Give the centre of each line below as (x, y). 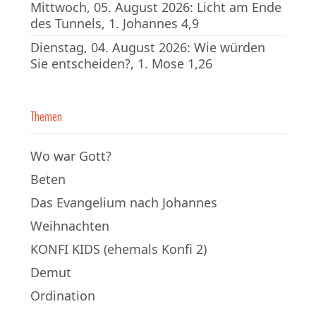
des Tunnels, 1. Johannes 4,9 (115, 23)
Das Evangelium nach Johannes (124, 202)
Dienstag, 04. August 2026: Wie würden (148, 47)
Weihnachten (70, 225)
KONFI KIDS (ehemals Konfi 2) (119, 249)
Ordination (63, 295)
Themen (46, 116)
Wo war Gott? (71, 156)
